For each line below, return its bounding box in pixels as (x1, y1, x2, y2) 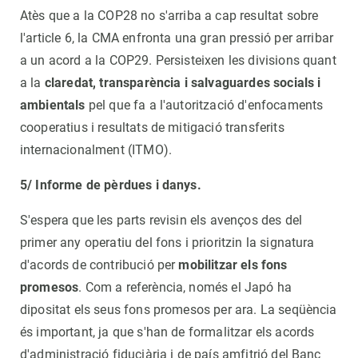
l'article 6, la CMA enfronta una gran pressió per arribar (20, 30, 334, 46)
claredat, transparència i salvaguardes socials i (44, 74, 321, 90)
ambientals (20, 97, 86, 113)
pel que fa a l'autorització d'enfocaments (85, 97, 324, 113)
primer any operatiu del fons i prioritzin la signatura (20, 234, 315, 250)
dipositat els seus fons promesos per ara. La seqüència (20, 301, 337, 317)
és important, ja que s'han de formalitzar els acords (20, 324, 315, 340)
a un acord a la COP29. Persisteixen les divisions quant (20, 52, 336, 68)
